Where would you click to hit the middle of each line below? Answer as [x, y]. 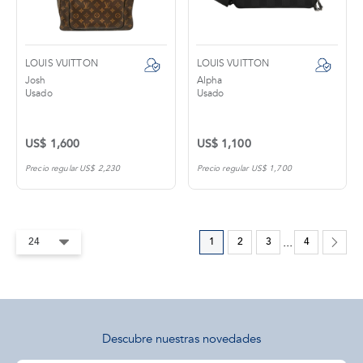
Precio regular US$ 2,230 [73, 169]
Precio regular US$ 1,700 [244, 169]
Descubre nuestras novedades [181, 339]
